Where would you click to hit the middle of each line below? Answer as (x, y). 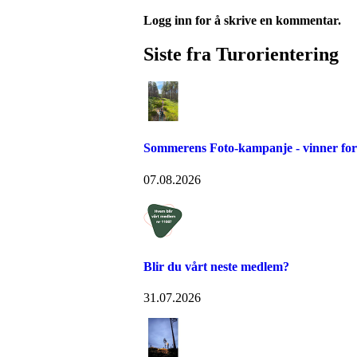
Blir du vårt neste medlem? (216, 266)
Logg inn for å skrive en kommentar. (242, 21)
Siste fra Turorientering (241, 55)
